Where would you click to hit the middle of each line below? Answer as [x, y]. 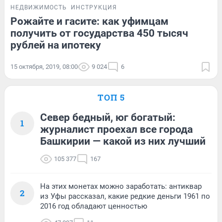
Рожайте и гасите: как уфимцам [89, 21]
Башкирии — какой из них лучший [123, 141]
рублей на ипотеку [56, 45]
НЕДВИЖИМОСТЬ [39, 7]
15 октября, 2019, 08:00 [44, 66]
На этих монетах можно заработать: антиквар [121, 186]
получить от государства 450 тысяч [99, 33]
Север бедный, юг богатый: [108, 117]
